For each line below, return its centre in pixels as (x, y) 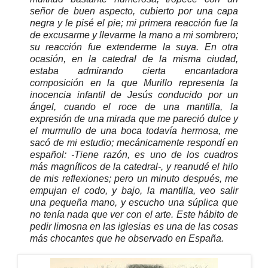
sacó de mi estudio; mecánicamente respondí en (134, 143)
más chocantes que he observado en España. (127, 239)
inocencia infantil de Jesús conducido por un (134, 95)
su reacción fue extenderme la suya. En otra (134, 47)
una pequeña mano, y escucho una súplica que (134, 203)
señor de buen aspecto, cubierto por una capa (134, 11)
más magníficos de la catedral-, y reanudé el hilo (134, 167)
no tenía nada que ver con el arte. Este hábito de (134, 215)
